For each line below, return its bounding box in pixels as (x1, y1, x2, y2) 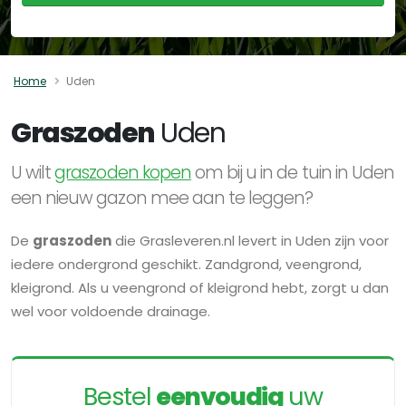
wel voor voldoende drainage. (11, 301, 210, 321)
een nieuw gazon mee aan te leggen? (11, 185, 314, 210)
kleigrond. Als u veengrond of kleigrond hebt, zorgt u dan (11, 277, 389, 297)
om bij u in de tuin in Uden (190, 159, 395, 185)
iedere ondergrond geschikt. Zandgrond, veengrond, (11, 254, 362, 274)
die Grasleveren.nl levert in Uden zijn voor (111, 230, 389, 250)
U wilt (11, 159, 55, 185)
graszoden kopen (54, 159, 191, 185)
